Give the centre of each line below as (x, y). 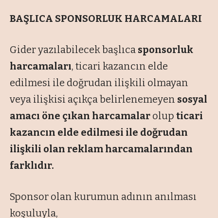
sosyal (192, 100)
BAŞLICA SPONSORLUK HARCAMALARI (106, 19)
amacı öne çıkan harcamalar (80, 116)
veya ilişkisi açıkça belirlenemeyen (93, 100)
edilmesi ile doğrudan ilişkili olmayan (99, 83)
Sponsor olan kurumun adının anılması (103, 197)
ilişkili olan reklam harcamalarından (101, 149)
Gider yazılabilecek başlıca (74, 50)
